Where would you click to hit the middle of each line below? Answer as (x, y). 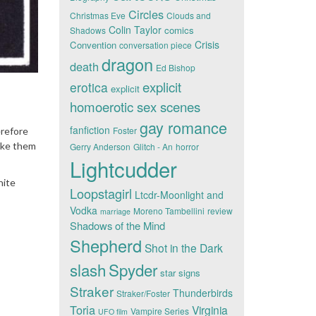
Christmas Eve (97, 15)
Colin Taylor (135, 30)
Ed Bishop (175, 67)
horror (187, 146)
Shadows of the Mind (117, 225)
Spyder (133, 269)
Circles (146, 14)
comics (179, 30)
